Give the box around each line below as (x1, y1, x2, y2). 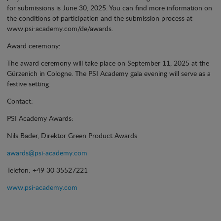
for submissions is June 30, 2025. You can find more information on (7, 2, 212, 12)
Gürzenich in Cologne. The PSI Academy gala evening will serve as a (7, 68, 211, 78)
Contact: (7, 96, 33, 106)
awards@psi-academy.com (7, 147, 87, 157)
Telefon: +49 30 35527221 (7, 165, 88, 175)
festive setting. (7, 78, 50, 88)
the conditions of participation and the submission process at (7, 13, 192, 23)
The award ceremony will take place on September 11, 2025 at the (7, 58, 209, 68)
